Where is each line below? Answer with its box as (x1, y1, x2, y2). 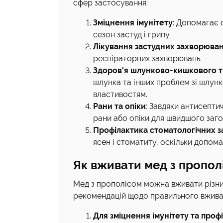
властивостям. (93, 90, 147, 99)
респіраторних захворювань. (93, 54, 202, 63)
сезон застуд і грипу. (93, 30, 171, 39)
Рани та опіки (93, 102, 146, 111)
